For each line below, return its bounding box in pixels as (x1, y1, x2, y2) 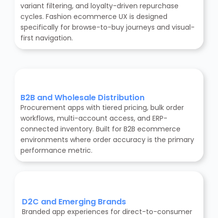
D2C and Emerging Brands (22, 196, 126, 208)
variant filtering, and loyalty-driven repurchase (20, 1, 179, 11)
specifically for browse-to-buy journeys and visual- (20, 22, 195, 33)
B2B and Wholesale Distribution (20, 92, 145, 104)
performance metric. (20, 145, 92, 156)
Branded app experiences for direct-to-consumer (22, 207, 192, 217)
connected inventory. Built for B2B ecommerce (20, 124, 181, 134)
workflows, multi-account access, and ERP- (20, 113, 167, 124)
